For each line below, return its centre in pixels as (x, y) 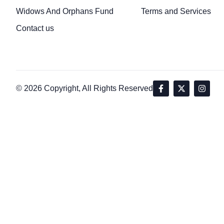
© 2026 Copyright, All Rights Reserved (84, 88)
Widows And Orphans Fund (65, 11)
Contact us (35, 28)
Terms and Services (176, 11)
